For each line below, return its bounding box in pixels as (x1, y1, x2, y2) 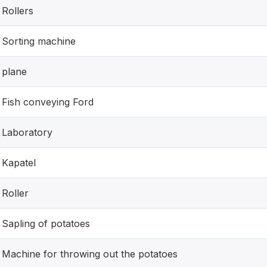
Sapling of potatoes (2, 218, 90, 229)
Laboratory (2, 126, 52, 138)
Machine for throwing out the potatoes (2, 248, 178, 260)
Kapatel (2, 157, 36, 169)
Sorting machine (2, 35, 76, 47)
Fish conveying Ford (2, 96, 94, 108)
